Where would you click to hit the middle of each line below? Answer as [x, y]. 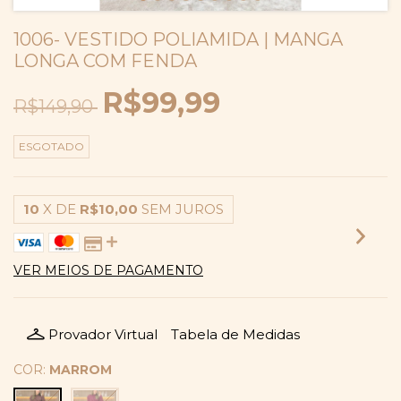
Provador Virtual [103, 334]
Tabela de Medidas [235, 334]
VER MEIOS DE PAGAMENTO [108, 270]
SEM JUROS [183, 209]
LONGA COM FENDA [105, 61]
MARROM [81, 370]
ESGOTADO [51, 146]
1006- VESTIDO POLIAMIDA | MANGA [178, 39]
